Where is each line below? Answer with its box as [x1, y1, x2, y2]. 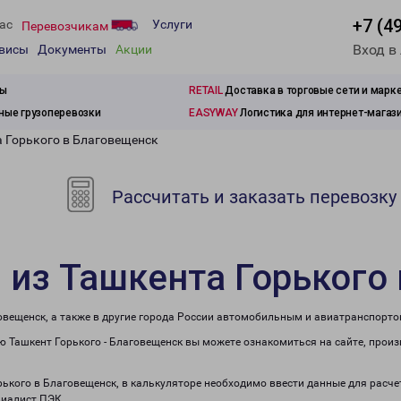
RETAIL [189, 84, 223, 97]
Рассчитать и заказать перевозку [107, 186, 397, 208]
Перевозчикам [21, 18, 111, 33]
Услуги [152, 17, 192, 32]
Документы [38, 42, 107, 57]
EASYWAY [189, 107, 238, 119]
